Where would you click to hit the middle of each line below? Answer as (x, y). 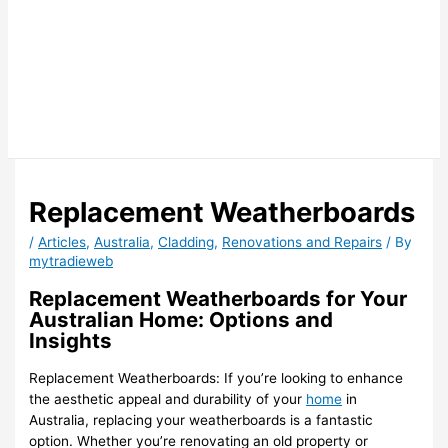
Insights (71, 341)
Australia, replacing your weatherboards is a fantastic (201, 420)
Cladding (186, 242)
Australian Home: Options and (181, 320)
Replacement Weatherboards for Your (218, 299)
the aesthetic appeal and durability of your (168, 399)
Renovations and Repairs (302, 242)
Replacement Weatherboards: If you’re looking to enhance (216, 378)
